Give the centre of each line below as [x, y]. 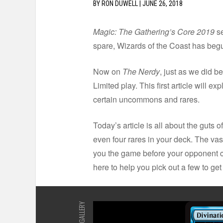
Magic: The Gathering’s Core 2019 [154, 32]
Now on [108, 71]
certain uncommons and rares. [146, 99]
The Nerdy [141, 71]
